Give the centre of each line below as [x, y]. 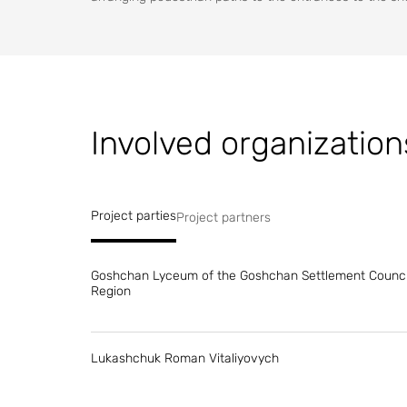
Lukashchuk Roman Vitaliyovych [185, 358]
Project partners [223, 218]
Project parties [134, 216]
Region [111, 291]
